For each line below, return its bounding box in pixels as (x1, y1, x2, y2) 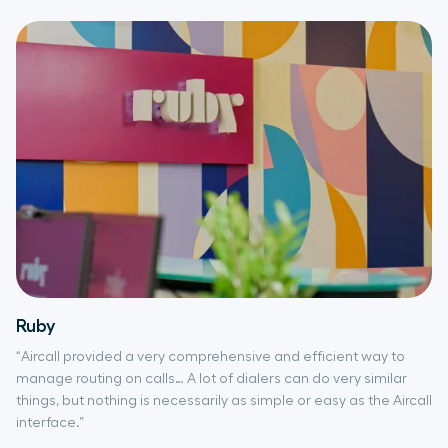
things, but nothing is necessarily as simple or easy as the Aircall (16, 394, 432, 409)
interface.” (16, 416, 84, 431)
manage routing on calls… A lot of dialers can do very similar (16, 372, 407, 387)
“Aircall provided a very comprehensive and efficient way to (16, 350, 405, 365)
